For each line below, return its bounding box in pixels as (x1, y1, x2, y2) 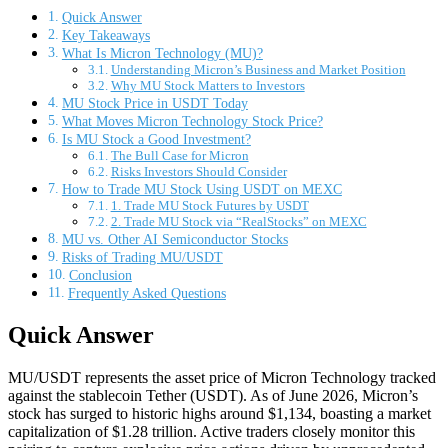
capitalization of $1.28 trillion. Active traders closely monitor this (8, 423, 415, 440)
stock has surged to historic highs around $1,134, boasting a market (8, 405, 431, 422)
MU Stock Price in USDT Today (61, 95, 248, 112)
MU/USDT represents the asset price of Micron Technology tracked (8, 369, 436, 386)
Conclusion (68, 267, 132, 284)
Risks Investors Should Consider (110, 164, 287, 180)
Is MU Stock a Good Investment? (61, 131, 251, 148)
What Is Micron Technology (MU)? (61, 45, 263, 62)
